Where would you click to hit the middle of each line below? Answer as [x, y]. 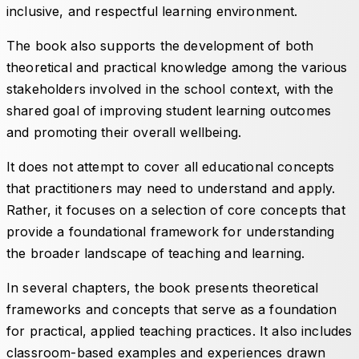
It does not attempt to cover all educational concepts [171, 166]
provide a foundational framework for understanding [171, 231]
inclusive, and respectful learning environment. [154, 11]
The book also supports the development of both [160, 45]
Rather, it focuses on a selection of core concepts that [176, 210]
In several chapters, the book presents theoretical [163, 287]
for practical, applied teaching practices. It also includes [179, 331]
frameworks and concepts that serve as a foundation [172, 309]
